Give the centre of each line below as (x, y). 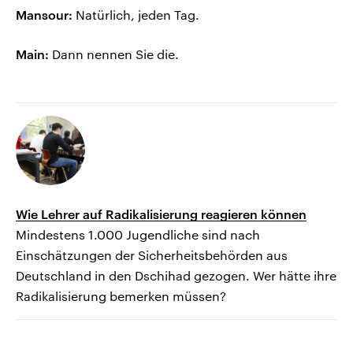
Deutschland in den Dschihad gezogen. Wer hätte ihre (176, 276)
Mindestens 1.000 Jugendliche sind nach (138, 235)
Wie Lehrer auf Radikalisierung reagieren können (161, 214)
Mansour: (44, 15)
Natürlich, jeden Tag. (136, 15)
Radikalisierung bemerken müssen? (121, 296)
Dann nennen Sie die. (114, 54)
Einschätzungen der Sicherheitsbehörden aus (152, 255)
